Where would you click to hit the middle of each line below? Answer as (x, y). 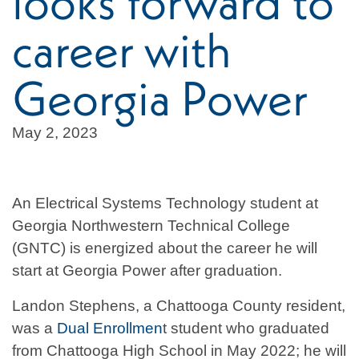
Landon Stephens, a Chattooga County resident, (179, 306)
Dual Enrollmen (110, 329)
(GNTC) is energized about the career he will (165, 248)
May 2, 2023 (55, 133)
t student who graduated (246, 329)
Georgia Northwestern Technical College (151, 226)
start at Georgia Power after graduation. (147, 271)
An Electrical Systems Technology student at (165, 204)
